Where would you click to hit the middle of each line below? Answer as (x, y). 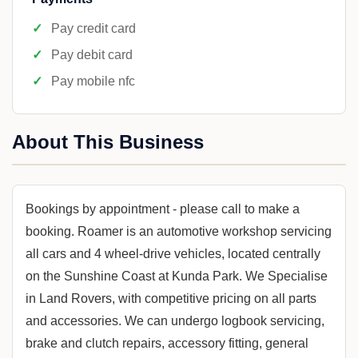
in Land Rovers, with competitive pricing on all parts (171, 298)
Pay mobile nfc (93, 81)
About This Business (108, 142)
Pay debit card (92, 55)
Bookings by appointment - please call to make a (163, 209)
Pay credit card (93, 28)
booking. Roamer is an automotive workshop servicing (179, 231)
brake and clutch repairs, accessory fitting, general (167, 343)
